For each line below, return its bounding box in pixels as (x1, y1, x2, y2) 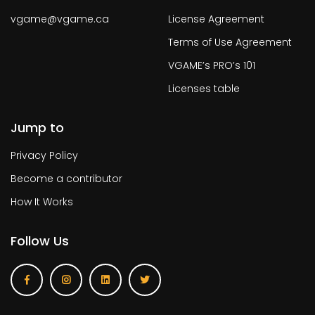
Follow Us (11, 232, 69, 250)
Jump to (11, 119, 64, 136)
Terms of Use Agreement (168, 35, 292, 49)
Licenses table (168, 82, 240, 96)
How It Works (11, 195, 73, 209)
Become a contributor (11, 172, 122, 186)
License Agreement (168, 12, 264, 26)
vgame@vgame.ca (11, 12, 109, 26)
